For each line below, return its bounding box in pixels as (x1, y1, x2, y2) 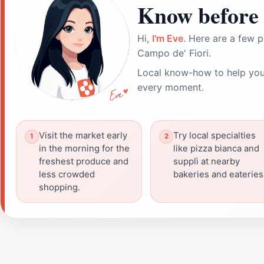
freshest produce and (39, 156, 128, 167)
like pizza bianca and (173, 143, 259, 154)
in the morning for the (39, 143, 130, 154)
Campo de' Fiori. (137, 47, 211, 59)
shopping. (39, 181, 80, 193)
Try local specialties (173, 130, 256, 141)
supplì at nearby (173, 156, 240, 167)
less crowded (39, 169, 95, 180)
